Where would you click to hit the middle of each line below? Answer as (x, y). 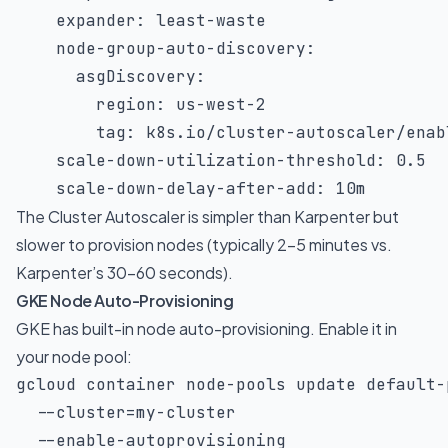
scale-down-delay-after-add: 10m (191, 188)
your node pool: (74, 356)
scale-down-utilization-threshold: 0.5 (221, 160)
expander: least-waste (141, 20)
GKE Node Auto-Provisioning (125, 300)
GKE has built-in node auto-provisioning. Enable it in (206, 328)
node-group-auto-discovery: (166, 48)
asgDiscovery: (111, 76)
